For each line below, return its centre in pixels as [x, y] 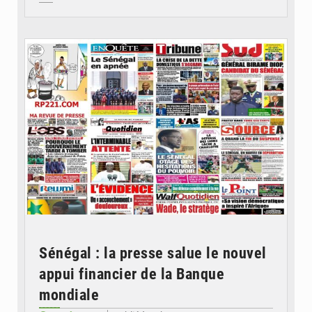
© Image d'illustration [242, 26]
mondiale [69, 295]
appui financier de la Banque [132, 274]
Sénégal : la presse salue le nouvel [153, 253]
